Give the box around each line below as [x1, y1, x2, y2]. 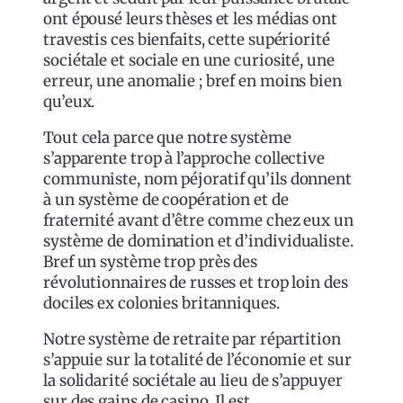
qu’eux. [43, 91, 95, 112]
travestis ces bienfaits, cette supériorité [43, 29, 330, 49]
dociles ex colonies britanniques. [43, 292, 280, 313]
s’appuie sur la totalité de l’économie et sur [43, 349, 352, 370]
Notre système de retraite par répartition [43, 328, 341, 349]
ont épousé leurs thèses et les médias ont [43, 8, 337, 29]
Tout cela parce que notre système [43, 127, 291, 148]
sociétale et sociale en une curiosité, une [43, 49, 335, 70]
